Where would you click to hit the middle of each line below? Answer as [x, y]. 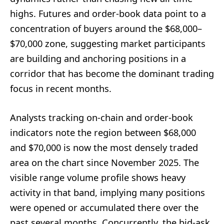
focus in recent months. [61, 88]
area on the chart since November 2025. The [104, 162]
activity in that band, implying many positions [107, 192]
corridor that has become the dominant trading [112, 73]
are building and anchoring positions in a [98, 58]
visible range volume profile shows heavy [98, 177]
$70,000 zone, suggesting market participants [108, 43]
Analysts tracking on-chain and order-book [101, 117]
